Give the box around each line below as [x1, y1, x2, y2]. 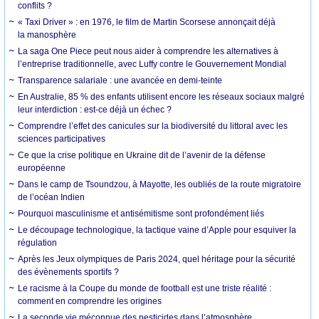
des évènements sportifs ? [18, 266, 120, 277]
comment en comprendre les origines [18, 296, 162, 306]
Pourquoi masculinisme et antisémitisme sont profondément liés [18, 208, 265, 219]
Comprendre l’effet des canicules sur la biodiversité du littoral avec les [18, 120, 288, 131]
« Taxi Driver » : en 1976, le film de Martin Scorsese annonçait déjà [18, 16, 276, 27]
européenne [18, 162, 66, 173]
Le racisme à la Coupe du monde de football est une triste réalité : [18, 283, 272, 293]
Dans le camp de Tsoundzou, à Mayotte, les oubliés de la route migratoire [18, 179, 302, 189]
